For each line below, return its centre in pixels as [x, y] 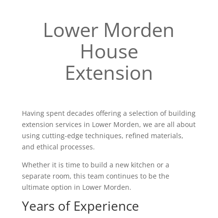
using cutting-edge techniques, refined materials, [102, 136]
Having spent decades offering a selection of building [109, 113]
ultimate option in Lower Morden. [76, 187]
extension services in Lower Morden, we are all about [109, 124]
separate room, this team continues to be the [95, 176]
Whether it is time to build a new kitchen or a [95, 165]
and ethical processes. [58, 147]
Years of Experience [80, 206]
